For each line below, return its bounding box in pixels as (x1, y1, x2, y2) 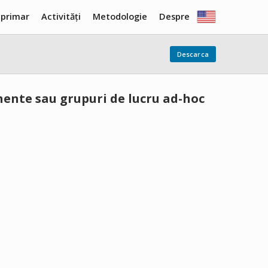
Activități (41, 11, 81, 22)
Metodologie (92, 11, 147, 22)
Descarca (176, 50, 209, 59)
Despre (159, 11, 190, 22)
